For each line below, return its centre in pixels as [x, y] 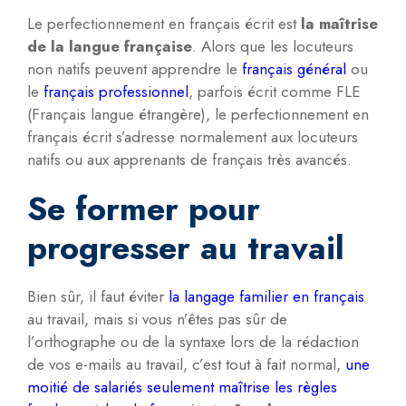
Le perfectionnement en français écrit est [162, 24]
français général [294, 69]
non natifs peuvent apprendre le [135, 69]
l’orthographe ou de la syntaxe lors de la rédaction [193, 342]
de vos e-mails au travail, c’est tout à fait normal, [186, 365]
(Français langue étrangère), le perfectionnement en [198, 115]
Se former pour [144, 209]
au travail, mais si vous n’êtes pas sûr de [157, 319]
